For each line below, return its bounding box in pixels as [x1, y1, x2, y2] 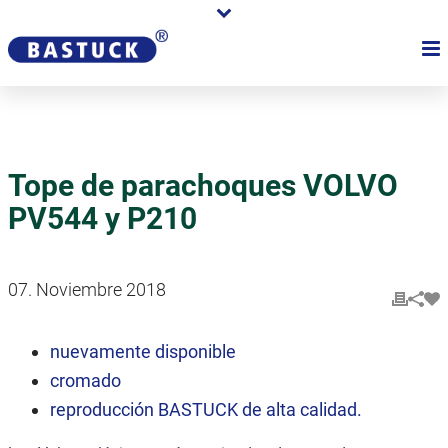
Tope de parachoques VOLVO [8, 168, 398, 203]
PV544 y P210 [8, 201, 197, 236]
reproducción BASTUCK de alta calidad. [50, 399, 363, 420]
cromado [50, 370, 122, 391]
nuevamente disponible [50, 341, 237, 362]
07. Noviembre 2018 [8, 279, 166, 300]
